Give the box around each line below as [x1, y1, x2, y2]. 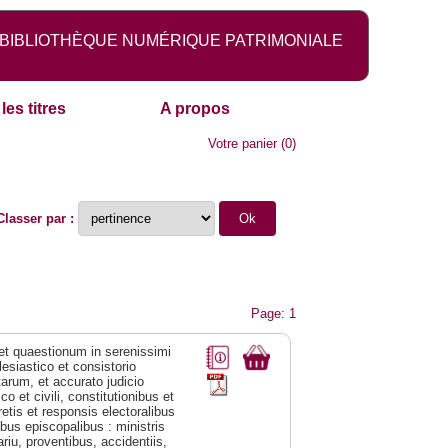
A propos [160, 100, 231, 118]
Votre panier [208, 136, 278, 152]
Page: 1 [251, 306, 297, 322]
